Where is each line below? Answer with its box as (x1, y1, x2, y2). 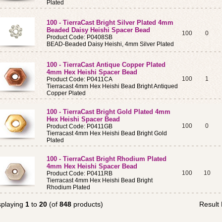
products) (71, 200, 103, 208)
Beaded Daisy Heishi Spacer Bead (47, 26, 150, 34)
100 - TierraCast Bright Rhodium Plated (47, 155, 166, 163)
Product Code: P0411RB (47, 170, 112, 177)
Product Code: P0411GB (47, 123, 112, 130)
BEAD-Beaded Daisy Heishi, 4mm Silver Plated (47, 41, 174, 48)
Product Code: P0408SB (47, 34, 112, 41)
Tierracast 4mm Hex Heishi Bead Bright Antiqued (47, 83, 178, 90)
